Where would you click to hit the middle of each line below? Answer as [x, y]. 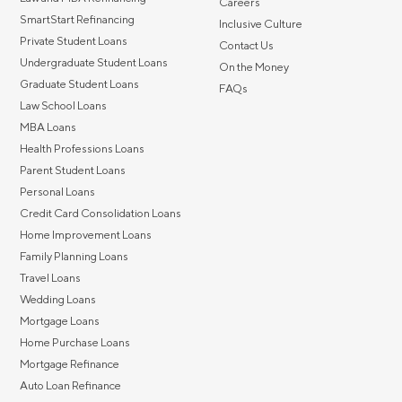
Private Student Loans [74, 40]
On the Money [253, 66]
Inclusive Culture [260, 23]
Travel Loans [50, 277]
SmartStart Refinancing [77, 19]
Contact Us [246, 45]
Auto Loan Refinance [70, 385]
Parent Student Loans [73, 170]
